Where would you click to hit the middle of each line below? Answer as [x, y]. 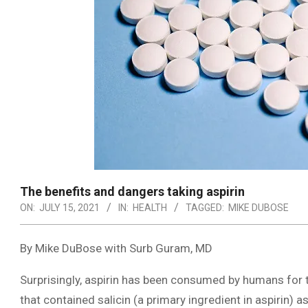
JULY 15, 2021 [69, 208]
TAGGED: [205, 208]
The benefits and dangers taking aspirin [132, 191]
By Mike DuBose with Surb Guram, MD [116, 248]
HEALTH [150, 208]
